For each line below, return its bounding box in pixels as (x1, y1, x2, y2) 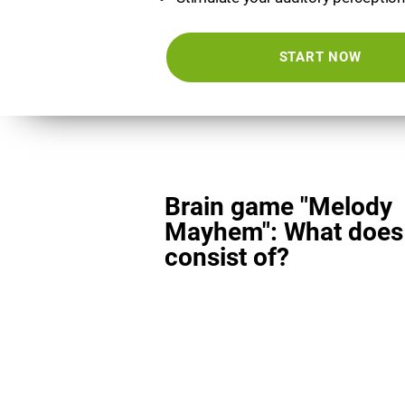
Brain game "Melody (165, 192, 392, 221)
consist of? (165, 242, 289, 272)
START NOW (278, 49, 362, 65)
